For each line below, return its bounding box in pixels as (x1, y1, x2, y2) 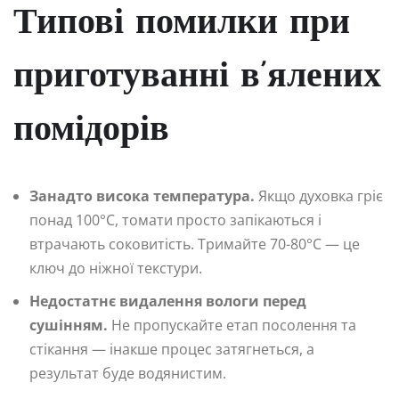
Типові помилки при (13, 5, 350, 42)
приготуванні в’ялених (13, 59, 381, 95)
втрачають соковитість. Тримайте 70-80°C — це (29, 233, 360, 254)
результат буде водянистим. (29, 362, 226, 383)
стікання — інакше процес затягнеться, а (29, 338, 314, 359)
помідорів (13, 112, 169, 149)
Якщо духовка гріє (255, 185, 383, 206)
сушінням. (29, 314, 108, 335)
